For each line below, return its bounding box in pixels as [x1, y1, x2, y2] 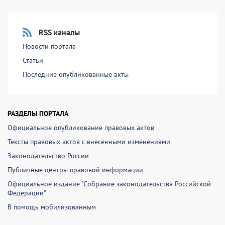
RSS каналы [39, 27, 80, 37]
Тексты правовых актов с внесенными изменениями [8, 137, 170, 146]
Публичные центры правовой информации [8, 165, 143, 174]
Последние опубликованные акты [23, 70, 129, 79]
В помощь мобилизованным [8, 202, 96, 211]
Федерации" [8, 188, 46, 197]
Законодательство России [8, 151, 89, 160]
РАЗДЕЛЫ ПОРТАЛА [8, 109, 68, 118]
